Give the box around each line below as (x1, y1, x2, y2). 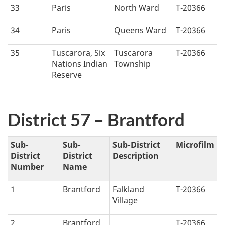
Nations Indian (52, 58, 107, 70)
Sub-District (113, 139, 160, 150)
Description (113, 150, 159, 161)
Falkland (113, 183, 144, 195)
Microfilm (176, 139, 214, 150)
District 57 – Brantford (8, 108, 185, 130)
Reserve (52, 69, 82, 81)
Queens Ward (114, 25, 166, 36)
